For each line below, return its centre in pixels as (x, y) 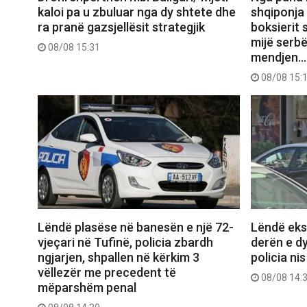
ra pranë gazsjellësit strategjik (121, 27)
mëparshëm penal (87, 288)
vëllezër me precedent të (107, 273)
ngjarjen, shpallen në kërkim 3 (119, 258)
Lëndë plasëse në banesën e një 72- (136, 228)
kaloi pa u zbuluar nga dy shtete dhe (137, 12)
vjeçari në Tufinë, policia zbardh (125, 243)
